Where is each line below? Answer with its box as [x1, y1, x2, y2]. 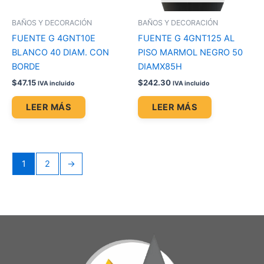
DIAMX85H [138, 61, 182, 72]
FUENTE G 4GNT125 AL [138, 32, 235, 44]
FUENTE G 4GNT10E [12, 32, 95, 44]
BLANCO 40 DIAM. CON [12, 47, 109, 58]
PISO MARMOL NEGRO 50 [138, 47, 243, 58]
